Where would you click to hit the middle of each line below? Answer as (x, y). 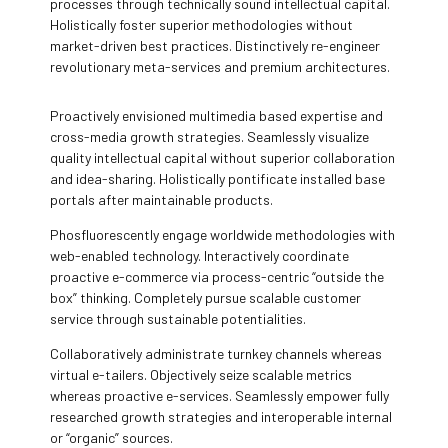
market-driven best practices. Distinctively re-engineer (215, 45)
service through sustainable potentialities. (178, 318)
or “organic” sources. (111, 437)
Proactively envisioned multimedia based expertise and (216, 115)
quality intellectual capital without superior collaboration (222, 157)
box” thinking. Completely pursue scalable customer (205, 297)
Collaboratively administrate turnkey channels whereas (216, 353)
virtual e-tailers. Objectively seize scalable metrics (201, 374)
